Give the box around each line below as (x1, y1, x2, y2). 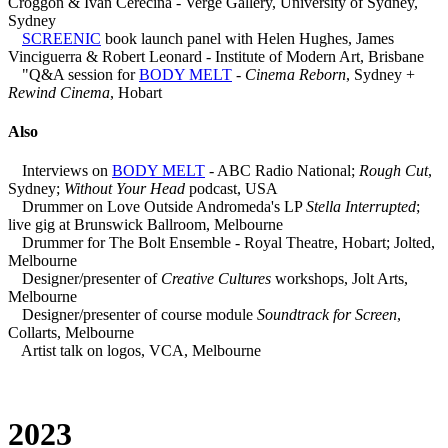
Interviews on (18, 162, 112, 180)
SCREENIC (22, 29, 101, 47)
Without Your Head (64, 180, 185, 198)
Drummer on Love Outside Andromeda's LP (18, 198, 306, 216)
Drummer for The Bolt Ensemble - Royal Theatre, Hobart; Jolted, (18, 234, 435, 252)
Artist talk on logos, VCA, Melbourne (18, 342, 261, 360)
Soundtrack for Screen (257, 306, 397, 324)
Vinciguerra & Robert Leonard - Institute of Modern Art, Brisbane (8, 47, 424, 65)
